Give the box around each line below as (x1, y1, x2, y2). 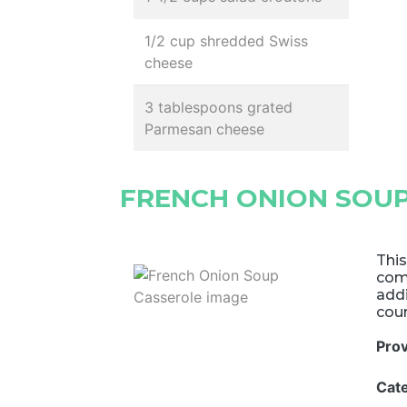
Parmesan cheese (144, 120, 264, 138)
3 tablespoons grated (144, 98, 293, 116)
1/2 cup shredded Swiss (144, 32, 308, 50)
